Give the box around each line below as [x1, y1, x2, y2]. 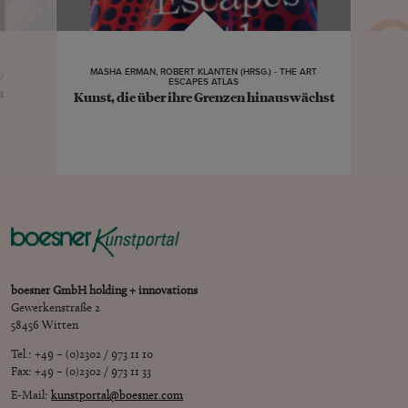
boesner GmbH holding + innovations [11, 282, 199, 298]
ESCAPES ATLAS [168, 76, 240, 87]
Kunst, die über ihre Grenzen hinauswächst [73, 87, 334, 106]
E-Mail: [11, 387, 52, 403]
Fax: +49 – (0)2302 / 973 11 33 [11, 363, 152, 379]
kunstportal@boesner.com [51, 387, 184, 403]
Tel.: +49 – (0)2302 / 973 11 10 [11, 346, 154, 362]
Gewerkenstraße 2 [11, 300, 101, 315]
